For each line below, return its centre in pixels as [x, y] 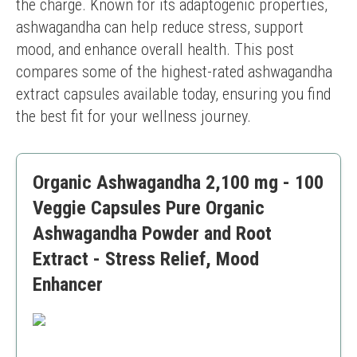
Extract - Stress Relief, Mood [146, 259]
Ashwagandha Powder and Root [152, 233]
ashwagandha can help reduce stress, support [160, 27]
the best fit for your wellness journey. [133, 116]
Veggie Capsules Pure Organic [149, 208]
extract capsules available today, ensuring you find [173, 94]
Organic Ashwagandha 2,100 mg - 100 [178, 182]
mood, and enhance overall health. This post [155, 49]
